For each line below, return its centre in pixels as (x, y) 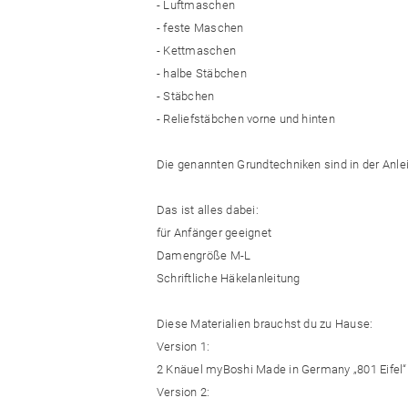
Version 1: (184, 347)
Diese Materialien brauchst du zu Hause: (265, 324)
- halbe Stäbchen (202, 74)
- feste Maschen (200, 28)
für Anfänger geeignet (214, 233)
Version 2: (184, 393)
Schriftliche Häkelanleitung (229, 279)
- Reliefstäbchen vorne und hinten (246, 119)
